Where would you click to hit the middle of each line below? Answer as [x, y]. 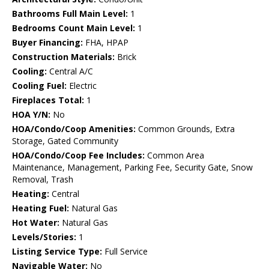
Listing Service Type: [57, 252]
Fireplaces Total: [48, 100]
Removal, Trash [43, 180]
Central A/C [70, 71]
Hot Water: [36, 223]
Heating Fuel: [41, 208]
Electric [82, 86]
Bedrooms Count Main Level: [74, 28]
